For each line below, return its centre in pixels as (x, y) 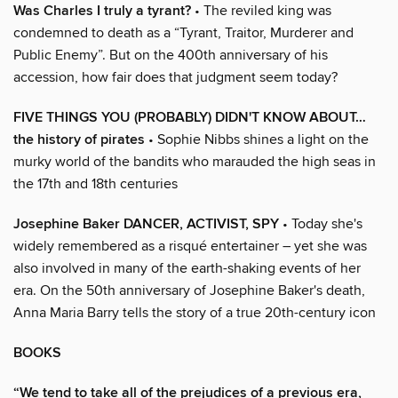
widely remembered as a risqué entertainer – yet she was (190, 246)
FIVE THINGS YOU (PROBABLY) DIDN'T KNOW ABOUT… (190, 117)
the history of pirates (79, 139)
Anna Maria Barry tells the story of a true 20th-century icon (195, 312)
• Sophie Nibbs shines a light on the (257, 139)
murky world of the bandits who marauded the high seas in (195, 161)
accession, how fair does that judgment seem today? (175, 77)
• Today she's (321, 223)
